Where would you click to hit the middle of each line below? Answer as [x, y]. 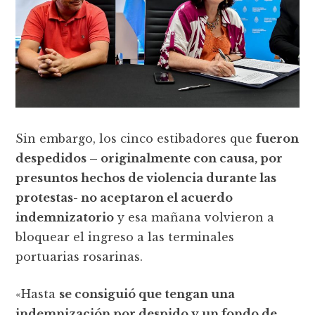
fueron [278, 138]
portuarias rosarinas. [79, 256]
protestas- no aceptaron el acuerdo [124, 197]
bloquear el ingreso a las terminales [125, 237]
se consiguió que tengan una [147, 294]
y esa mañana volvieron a [194, 217]
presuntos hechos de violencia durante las [146, 178]
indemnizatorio [65, 217]
